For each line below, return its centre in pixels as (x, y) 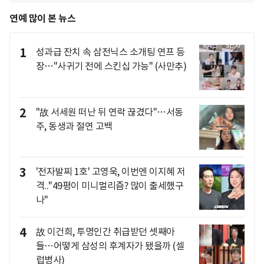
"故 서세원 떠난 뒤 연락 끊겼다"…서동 (109, 112)
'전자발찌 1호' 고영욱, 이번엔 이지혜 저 (110, 172)
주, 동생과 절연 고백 (74, 126)
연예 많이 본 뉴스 (42, 19)
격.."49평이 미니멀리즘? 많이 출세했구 (109, 186)
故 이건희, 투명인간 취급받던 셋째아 (105, 232)
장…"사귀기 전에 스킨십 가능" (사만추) (111, 66)
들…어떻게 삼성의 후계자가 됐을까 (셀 (110, 246)
